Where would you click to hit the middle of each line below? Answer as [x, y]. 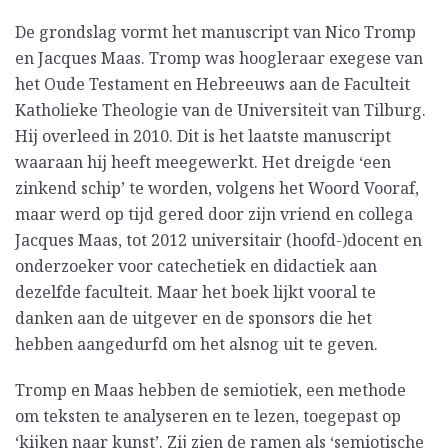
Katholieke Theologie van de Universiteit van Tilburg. [220, 110]
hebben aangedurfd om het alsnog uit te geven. [196, 344]
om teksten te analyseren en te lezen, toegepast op [208, 416]
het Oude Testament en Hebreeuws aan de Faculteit [212, 84]
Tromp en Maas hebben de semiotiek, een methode [210, 390]
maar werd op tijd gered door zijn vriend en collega [214, 214]
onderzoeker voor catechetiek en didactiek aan [196, 266]
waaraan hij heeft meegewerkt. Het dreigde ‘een [203, 162]
